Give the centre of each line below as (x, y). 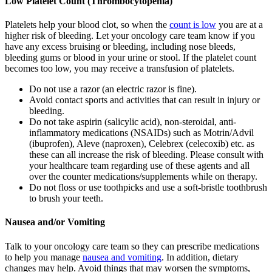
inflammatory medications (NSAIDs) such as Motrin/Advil (141, 133)
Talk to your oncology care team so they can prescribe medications (132, 246)
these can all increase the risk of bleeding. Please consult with (146, 155)
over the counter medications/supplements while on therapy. (143, 177)
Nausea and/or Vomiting (55, 222)
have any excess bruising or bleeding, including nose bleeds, (120, 47)
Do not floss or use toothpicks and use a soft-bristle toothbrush (148, 188)
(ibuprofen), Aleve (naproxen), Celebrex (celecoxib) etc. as (142, 144)
